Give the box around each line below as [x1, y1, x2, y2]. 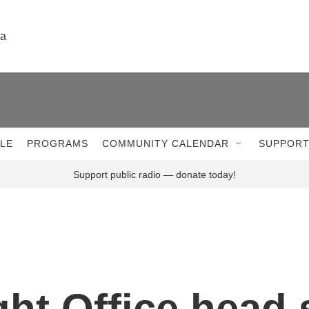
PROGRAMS [27, 138, 88, 149]
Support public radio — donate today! [73, 169, 236, 180]
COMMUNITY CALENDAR [102, 138, 229, 149]
